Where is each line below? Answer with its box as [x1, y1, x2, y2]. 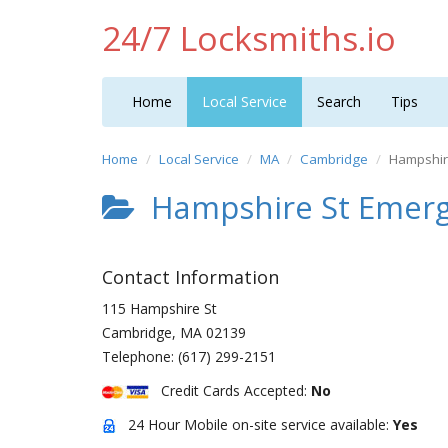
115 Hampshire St [102, 299, 217, 318]
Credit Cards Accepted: [149, 381, 311, 400]
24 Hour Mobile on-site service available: [116, 415, 393, 434]
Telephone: [102, 347, 178, 366]
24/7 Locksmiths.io [102, 15, 396, 61]
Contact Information [102, 265, 279, 289]
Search [317, 92, 361, 111]
